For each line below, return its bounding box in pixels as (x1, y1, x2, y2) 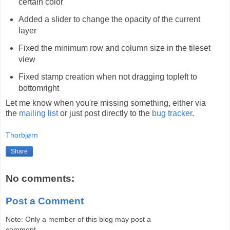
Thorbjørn (6, 131, 38, 140)
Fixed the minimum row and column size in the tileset (18, 44, 210, 53)
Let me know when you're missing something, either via (6, 98, 206, 107)
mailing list (19, 108, 58, 118)
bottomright (18, 83, 59, 92)
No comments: (6, 173, 74, 184)
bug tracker (152, 108, 192, 118)
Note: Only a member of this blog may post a (6, 215, 151, 224)
